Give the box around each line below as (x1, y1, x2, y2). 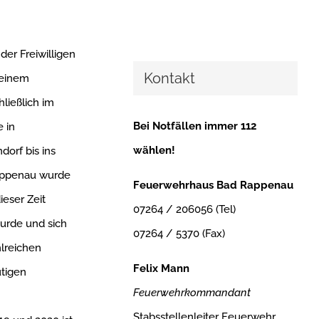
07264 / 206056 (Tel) (132, 203, 236, 216)
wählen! (132, 144, 175, 157)
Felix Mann (132, 262, 189, 276)
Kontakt (143, 69, 195, 87)
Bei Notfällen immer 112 (132, 120, 256, 133)
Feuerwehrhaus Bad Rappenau (132, 179, 293, 192)
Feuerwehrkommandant (132, 286, 251, 300)
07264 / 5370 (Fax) (132, 227, 225, 241)
